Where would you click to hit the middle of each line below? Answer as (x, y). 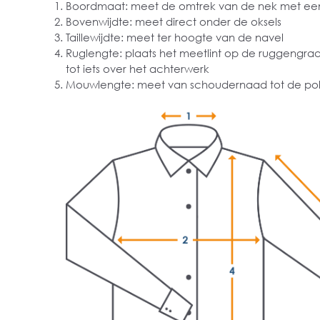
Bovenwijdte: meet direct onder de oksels (174, 21)
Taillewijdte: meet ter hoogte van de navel (175, 37)
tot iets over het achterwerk (137, 69)
